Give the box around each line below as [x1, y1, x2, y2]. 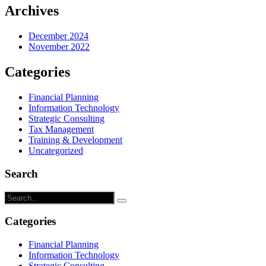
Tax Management [28, 124, 94, 135]
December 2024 [28, 31, 88, 42]
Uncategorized [28, 145, 83, 156]
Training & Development [28, 135, 122, 145]
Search [5, 167, 38, 180]
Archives [5, 3, 59, 19]
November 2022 [28, 42, 90, 52]
